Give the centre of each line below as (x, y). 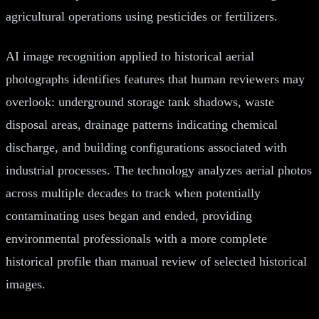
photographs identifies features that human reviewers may (155, 79)
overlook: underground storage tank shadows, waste (140, 101)
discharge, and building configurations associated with (146, 147)
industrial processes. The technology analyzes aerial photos (159, 170)
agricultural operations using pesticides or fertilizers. (142, 16)
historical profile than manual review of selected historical (156, 261)
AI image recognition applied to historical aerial (130, 56)
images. (26, 284)
